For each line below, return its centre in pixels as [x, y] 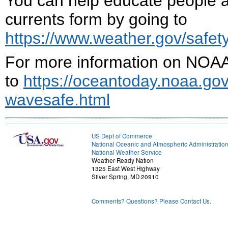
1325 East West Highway [126, 168]
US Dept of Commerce [122, 136]
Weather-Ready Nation [123, 160]
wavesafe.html [58, 100]
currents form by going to [96, 19]
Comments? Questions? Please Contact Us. [151, 201]
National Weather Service [127, 152]
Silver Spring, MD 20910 [125, 177]
